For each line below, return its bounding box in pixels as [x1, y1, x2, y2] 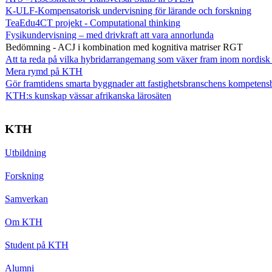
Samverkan [5, 193, 48, 204]
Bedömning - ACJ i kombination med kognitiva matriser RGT [5, 41, 243, 52]
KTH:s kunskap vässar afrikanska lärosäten [5, 90, 171, 101]
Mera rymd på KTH [5, 66, 83, 76]
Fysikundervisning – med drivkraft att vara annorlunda [5, 29, 214, 40]
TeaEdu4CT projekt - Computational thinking [5, 17, 180, 28]
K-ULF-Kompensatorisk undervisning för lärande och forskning [5, 5, 251, 16]
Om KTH [5, 216, 42, 227]
